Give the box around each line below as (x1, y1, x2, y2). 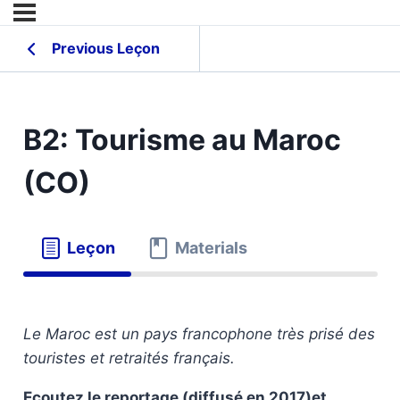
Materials (175, 238, 248, 258)
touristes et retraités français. (22, 349, 235, 368)
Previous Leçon (52, 39, 160, 57)
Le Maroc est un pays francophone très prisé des (22, 325, 375, 344)
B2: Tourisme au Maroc (22, 122, 341, 158)
